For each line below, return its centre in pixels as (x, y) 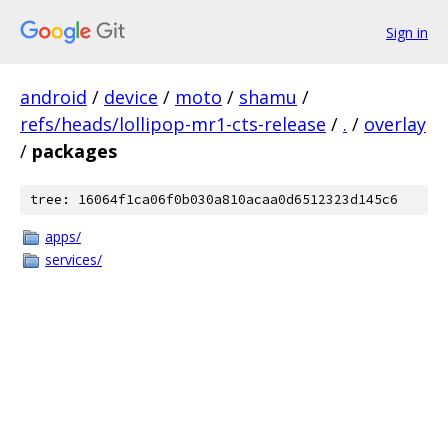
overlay (395, 124)
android (53, 97)
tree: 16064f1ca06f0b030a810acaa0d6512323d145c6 (214, 199)
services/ (73, 259)
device (131, 97)
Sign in (407, 32)
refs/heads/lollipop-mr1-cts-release (173, 124)
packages (74, 151)
